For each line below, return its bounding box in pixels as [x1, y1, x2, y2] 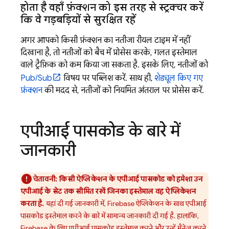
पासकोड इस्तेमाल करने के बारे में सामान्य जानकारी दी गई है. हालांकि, [20, 211, 199, 221]
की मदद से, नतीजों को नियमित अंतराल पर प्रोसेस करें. [42, 85, 204, 96]
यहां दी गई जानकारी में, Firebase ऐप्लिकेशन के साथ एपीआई [44, 199, 207, 209]
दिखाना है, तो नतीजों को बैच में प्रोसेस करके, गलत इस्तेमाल [20, 48, 197, 58]
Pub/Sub [20, 73, 52, 84]
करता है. [20, 199, 44, 209]
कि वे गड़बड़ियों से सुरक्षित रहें [20, 13, 135, 27]
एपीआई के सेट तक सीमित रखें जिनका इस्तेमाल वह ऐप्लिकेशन [20, 187, 196, 196]
